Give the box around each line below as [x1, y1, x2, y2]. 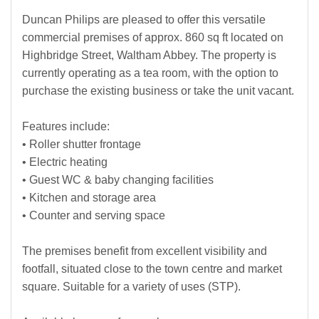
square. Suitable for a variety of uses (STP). [22, 280, 241, 293]
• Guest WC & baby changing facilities [22, 173, 214, 186]
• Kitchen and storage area [22, 191, 156, 204]
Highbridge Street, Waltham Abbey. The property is [22, 48, 276, 61]
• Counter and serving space [22, 209, 165, 221]
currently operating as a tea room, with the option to [22, 66, 278, 79]
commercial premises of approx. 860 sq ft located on [22, 31, 283, 43]
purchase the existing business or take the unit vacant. [22, 84, 294, 97]
